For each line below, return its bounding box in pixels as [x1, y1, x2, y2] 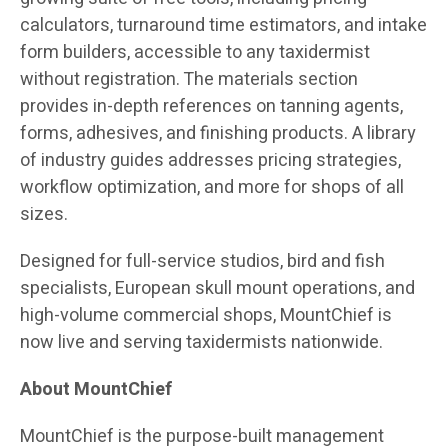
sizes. [20, 200, 68, 228]
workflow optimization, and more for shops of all [20, 173, 404, 201]
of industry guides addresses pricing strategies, [20, 146, 401, 174]
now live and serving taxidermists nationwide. [20, 328, 383, 356]
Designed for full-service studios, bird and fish [20, 247, 385, 275]
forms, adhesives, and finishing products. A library [20, 119, 416, 147]
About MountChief [20, 375, 172, 403]
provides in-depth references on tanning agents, [20, 92, 403, 120]
